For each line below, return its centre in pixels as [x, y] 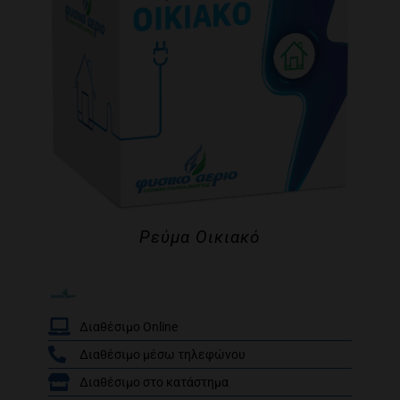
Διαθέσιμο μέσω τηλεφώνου [162, 354]
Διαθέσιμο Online [129, 327]
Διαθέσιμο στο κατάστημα [154, 382]
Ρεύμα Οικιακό [200, 237]
